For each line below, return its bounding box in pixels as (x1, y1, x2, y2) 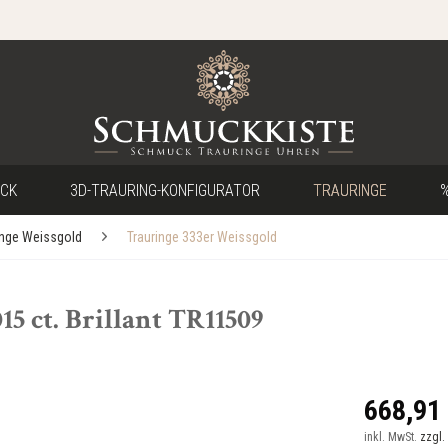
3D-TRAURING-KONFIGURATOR (70, 181, 260, 200)
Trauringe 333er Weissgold (127, 229, 277, 245)
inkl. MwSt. (363, 430, 420, 444)
